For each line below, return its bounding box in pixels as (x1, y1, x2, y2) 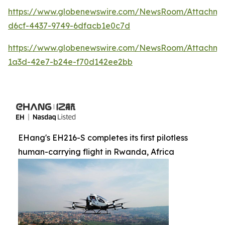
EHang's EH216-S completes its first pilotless (18, 133, 188, 143)
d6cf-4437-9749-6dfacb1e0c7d (8, 21, 130, 31)
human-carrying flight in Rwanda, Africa (18, 147, 174, 157)
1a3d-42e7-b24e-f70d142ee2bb (8, 57, 133, 67)
